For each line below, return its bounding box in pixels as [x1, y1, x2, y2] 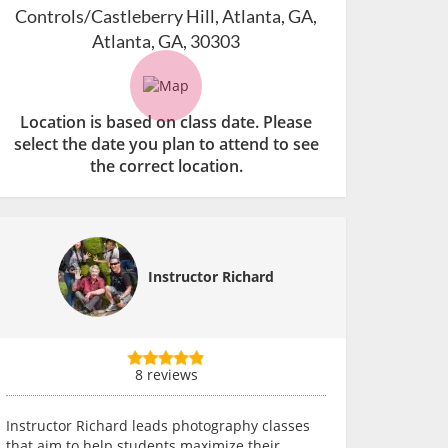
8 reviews [134, 365, 198, 385]
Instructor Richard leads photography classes [6, 416, 310, 436]
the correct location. [89, 155, 243, 178]
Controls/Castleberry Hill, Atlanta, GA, [15, 5, 317, 27]
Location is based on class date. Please [20, 111, 312, 134]
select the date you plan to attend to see [13, 133, 319, 156]
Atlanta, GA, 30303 [92, 30, 240, 52]
